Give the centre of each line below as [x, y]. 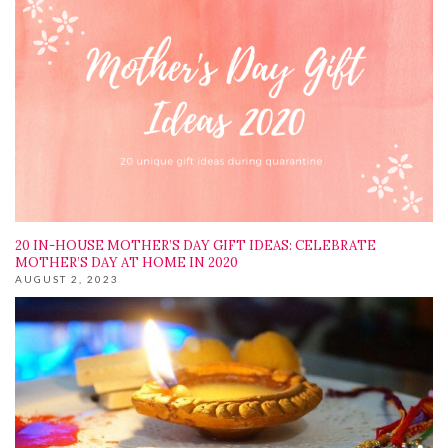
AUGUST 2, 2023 [67, 279]
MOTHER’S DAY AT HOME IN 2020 [126, 262]
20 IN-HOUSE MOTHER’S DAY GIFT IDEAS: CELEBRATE [195, 245]
